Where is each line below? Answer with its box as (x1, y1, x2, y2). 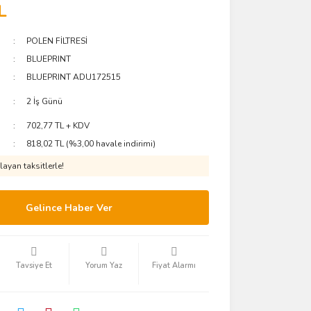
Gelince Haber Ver (26, 201, 113, 215)
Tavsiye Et (15, 260, 52, 271)
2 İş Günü (26, 96, 63, 107)
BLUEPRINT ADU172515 (26, 72, 121, 83)
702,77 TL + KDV (26, 120, 90, 131)
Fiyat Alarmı (152, 260, 196, 271)
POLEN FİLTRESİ (26, 35, 88, 47)
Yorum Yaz (85, 260, 123, 271)
